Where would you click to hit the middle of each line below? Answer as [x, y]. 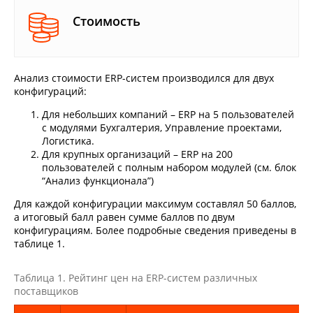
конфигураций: [50, 92]
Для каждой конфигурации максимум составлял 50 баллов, [155, 204]
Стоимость [107, 21]
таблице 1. [39, 244]
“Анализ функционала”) [98, 181]
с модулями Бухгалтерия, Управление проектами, [162, 128]
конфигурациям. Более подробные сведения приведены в [155, 231]
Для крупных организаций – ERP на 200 [137, 154]
